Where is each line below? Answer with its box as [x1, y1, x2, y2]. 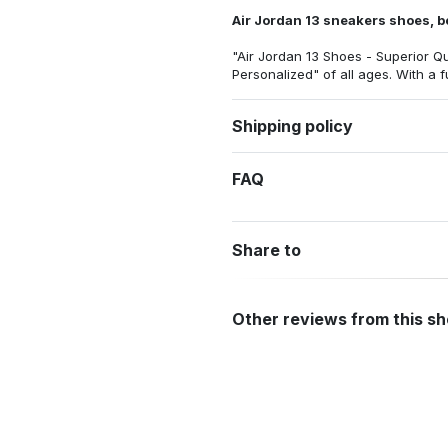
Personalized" [232, 66, 319, 83]
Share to [232, 239, 301, 260]
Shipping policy [232, 115, 353, 136]
